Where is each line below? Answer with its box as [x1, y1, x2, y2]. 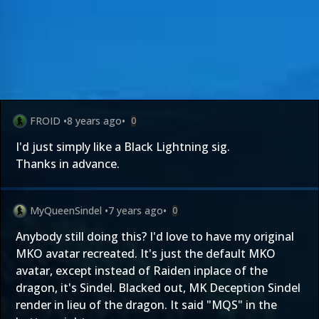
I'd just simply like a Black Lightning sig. [16, 139, 230, 155]
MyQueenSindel [30, 204, 102, 217]
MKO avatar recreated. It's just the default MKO [16, 246, 276, 261]
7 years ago [108, 204, 163, 217]
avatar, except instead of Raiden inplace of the [16, 263, 268, 278]
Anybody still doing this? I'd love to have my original [16, 229, 294, 244]
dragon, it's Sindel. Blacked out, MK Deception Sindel [16, 280, 300, 296]
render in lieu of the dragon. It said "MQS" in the [16, 297, 277, 313]
